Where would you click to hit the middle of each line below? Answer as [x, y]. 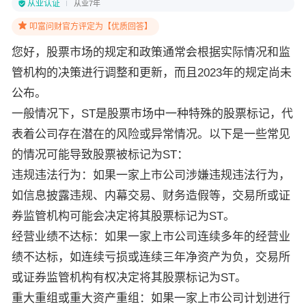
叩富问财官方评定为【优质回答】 [91, 27]
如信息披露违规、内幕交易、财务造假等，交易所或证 [151, 196]
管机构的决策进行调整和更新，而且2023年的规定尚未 [152, 73]
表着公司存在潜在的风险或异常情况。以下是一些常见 [151, 134]
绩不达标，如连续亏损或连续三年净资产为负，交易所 [151, 257]
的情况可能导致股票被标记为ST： [100, 155]
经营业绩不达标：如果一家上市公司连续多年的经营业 [151, 237]
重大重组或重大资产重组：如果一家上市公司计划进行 [151, 298]
